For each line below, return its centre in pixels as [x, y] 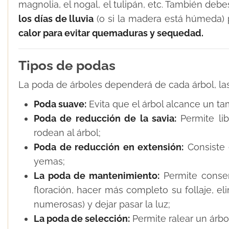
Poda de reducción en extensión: [109, 147]
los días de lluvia [56, 19]
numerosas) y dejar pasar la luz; [102, 204]
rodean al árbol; [67, 133]
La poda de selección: [82, 219]
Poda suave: [60, 104]
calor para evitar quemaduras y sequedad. [111, 33]
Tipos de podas [67, 66]
